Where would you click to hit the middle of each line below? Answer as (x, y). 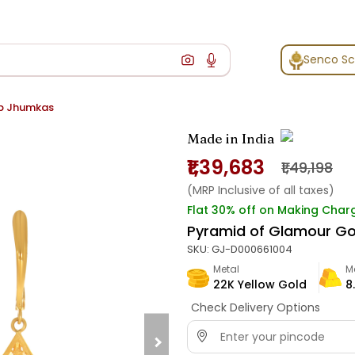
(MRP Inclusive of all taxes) (261, 191)
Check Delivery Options (255, 308)
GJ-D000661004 (252, 250)
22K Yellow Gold (260, 285)
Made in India (231, 139)
